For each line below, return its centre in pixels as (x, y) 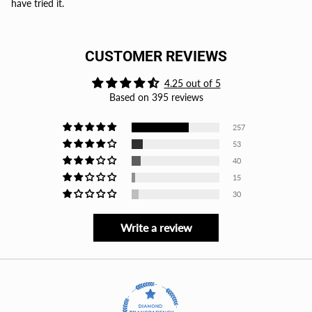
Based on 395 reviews (156, 97)
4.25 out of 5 (192, 84)
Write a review (156, 228)
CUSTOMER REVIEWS (156, 57)
